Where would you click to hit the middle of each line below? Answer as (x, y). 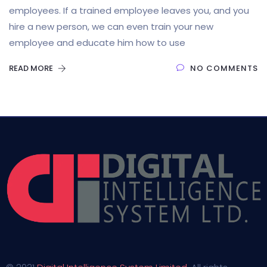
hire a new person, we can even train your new (111, 27)
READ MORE (32, 68)
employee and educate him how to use (97, 43)
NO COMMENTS (224, 68)
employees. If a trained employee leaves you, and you (129, 10)
